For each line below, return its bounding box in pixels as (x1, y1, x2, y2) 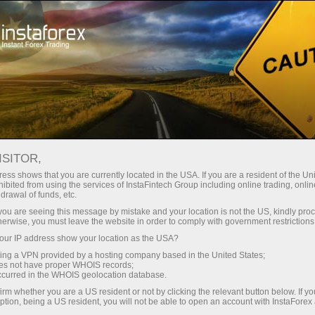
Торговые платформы (166, 12, 267, 26)
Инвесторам (89, 62, 148, 77)
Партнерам (186, 62, 240, 77)
